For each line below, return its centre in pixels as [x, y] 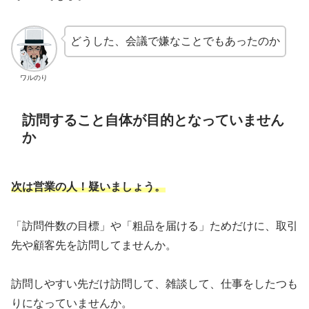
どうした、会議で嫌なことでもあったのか [175, 41]
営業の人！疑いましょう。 [99, 186]
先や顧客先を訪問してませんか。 [94, 245]
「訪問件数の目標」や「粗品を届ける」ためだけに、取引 [154, 226]
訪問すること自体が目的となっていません [153, 120]
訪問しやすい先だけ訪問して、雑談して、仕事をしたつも [154, 284]
